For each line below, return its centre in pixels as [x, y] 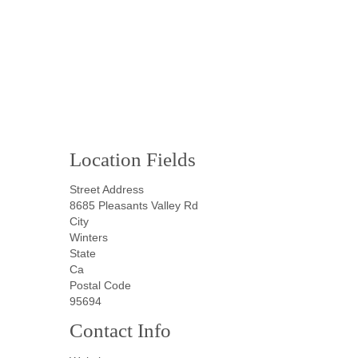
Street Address [107, 190]
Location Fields [133, 159]
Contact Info [120, 331]
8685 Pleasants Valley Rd [134, 206]
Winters [89, 238]
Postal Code [100, 286]
